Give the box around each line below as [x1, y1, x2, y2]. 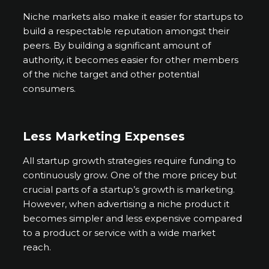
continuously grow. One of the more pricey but [23, 169, 237, 181]
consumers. [23, 82, 79, 94]
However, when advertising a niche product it [23, 198, 230, 210]
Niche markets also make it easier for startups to [23, 10, 244, 22]
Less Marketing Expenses [23, 128, 186, 144]
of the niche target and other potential [23, 68, 200, 80]
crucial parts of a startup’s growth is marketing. [23, 183, 235, 195]
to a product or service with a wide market [23, 226, 216, 238]
